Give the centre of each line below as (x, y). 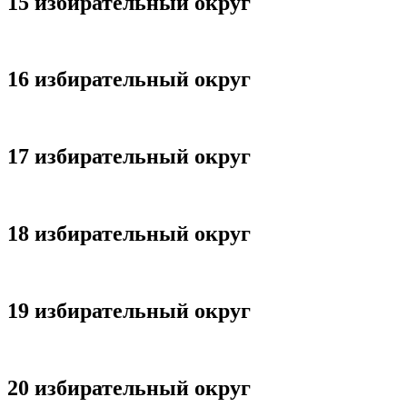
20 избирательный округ (129, 387)
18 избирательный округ (129, 234)
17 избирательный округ (129, 157)
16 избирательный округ (129, 79)
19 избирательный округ (129, 310)
